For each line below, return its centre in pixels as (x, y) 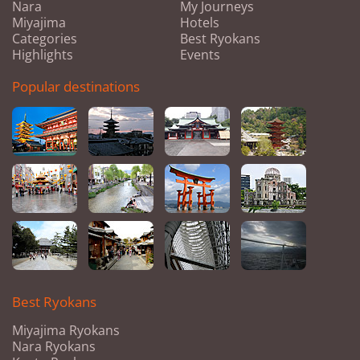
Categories (45, 39)
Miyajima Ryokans (66, 330)
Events (200, 55)
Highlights (43, 55)
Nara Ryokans (54, 346)
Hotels (200, 22)
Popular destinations (76, 86)
